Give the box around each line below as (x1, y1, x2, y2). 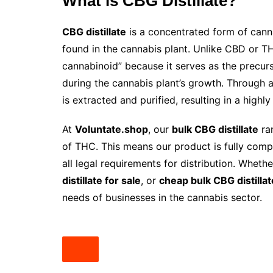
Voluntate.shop (75, 123, 148, 136)
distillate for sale (62, 174, 141, 187)
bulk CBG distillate (172, 123, 258, 136)
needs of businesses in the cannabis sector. (62, 191, 262, 204)
